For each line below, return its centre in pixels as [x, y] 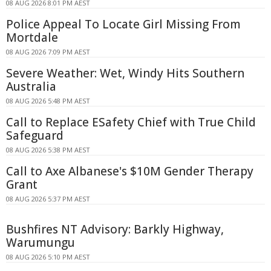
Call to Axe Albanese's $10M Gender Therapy [130, 171]
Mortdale [32, 38]
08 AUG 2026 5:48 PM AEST [48, 101]
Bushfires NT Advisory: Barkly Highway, [115, 230]
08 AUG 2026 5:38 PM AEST [48, 150]
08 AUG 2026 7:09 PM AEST [48, 52]
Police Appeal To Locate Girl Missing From [123, 24]
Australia [31, 87]
